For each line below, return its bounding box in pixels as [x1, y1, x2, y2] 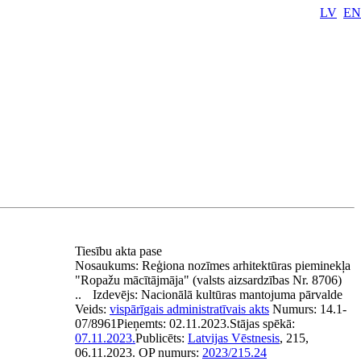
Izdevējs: [93, 288, 141, 301]
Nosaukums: [75, 259, 142, 272]
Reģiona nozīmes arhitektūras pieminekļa [142, 259, 351, 272]
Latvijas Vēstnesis [188, 331, 280, 345]
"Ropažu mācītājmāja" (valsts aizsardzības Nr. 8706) [75, 273, 342, 287]
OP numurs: [139, 346, 202, 359]
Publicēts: [135, 331, 188, 345]
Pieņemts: [117, 317, 169, 330]
